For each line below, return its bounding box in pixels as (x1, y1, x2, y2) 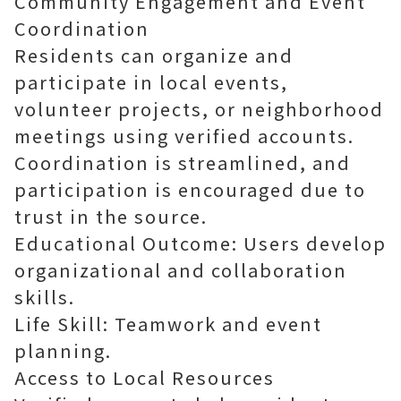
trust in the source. (14, 203, 208, 229)
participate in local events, (14, 69, 288, 95)
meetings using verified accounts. (14, 123, 354, 149)
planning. (14, 337, 112, 363)
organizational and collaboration (14, 257, 347, 283)
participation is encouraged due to (14, 176, 366, 202)
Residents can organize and (14, 42, 294, 68)
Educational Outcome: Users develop (14, 230, 387, 256)
